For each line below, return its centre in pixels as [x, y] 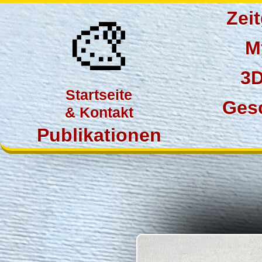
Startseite [99, 95]
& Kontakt [99, 112]
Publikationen [99, 135]
